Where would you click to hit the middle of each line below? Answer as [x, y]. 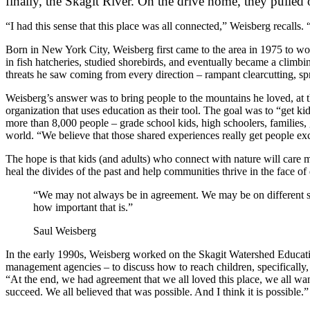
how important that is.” [83, 208]
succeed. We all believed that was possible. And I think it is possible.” [157, 292]
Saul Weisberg [65, 231]
